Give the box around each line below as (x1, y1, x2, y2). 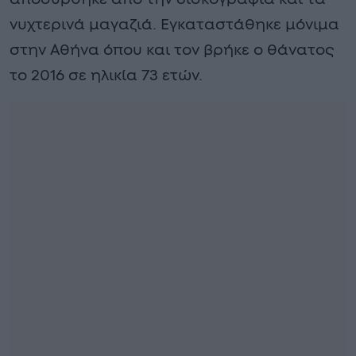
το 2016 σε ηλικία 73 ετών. (10, 68, 203, 83)
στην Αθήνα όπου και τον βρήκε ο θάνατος (10, 42, 335, 58)
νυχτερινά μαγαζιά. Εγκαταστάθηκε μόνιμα (10, 17, 339, 33)
